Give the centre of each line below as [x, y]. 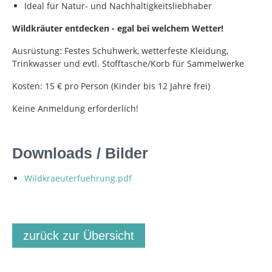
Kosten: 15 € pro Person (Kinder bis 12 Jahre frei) [111, 86]
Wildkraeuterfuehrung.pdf [78, 178]
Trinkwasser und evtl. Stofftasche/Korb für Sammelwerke [128, 63]
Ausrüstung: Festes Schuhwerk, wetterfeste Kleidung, [120, 51]
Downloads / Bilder [80, 153]
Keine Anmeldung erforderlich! [75, 108]
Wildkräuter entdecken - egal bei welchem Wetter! [118, 28]
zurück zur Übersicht [79, 236]
